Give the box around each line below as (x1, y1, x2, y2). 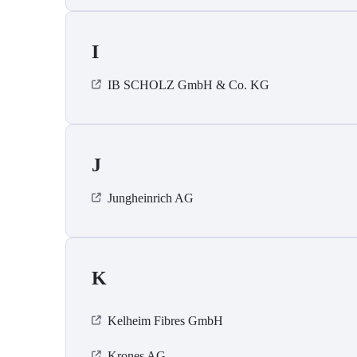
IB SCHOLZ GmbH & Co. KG (108, 78, 269, 92)
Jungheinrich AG (108, 191, 194, 206)
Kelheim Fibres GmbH (108, 314, 223, 328)
